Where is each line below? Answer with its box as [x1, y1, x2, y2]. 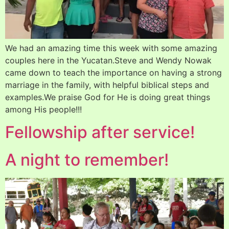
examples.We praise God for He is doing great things [5, 91, 210, 102]
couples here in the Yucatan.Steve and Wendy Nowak [5, 55, 212, 65]
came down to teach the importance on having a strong [5, 67, 222, 78]
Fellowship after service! [5, 122, 195, 143]
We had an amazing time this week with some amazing [5, 42, 217, 53]
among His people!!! [5, 104, 82, 114]
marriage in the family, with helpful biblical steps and [5, 79, 209, 90]
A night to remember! [5, 150, 169, 170]
